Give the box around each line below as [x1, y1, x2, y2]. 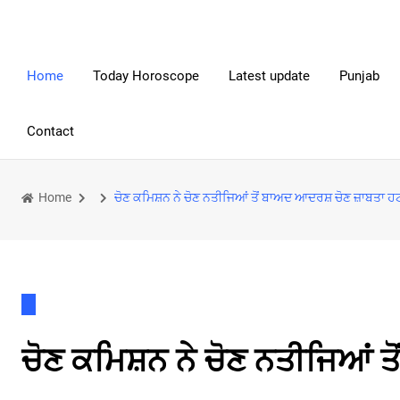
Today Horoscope [93, 68, 199, 84]
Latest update [229, 68, 310, 84]
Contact [27, 123, 74, 139]
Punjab [339, 68, 379, 84]
